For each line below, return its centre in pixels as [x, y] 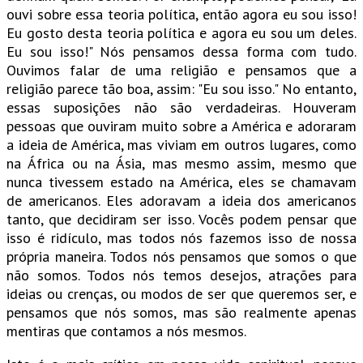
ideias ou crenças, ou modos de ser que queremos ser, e [181, 294]
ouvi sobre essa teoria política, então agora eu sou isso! [181, 15]
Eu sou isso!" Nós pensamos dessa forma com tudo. [181, 52]
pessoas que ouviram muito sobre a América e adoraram [181, 126]
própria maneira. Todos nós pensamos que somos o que [181, 257]
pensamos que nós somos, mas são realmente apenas [181, 313]
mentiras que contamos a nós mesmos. [126, 331]
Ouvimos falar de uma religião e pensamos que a [181, 70]
